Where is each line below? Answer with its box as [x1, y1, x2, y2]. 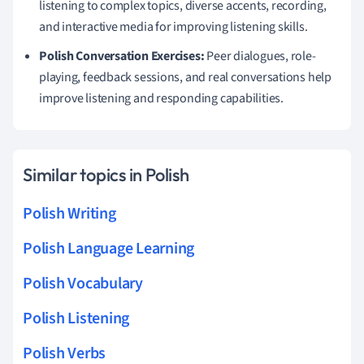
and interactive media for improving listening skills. [39, 17, 308, 36]
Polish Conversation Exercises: [39, 46, 205, 65]
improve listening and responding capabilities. [39, 89, 284, 107]
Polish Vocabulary [23, 271, 143, 295]
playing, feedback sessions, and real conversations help [39, 67, 331, 86]
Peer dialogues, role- [204, 46, 316, 65]
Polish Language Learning [23, 236, 195, 260]
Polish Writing [23, 201, 116, 225]
